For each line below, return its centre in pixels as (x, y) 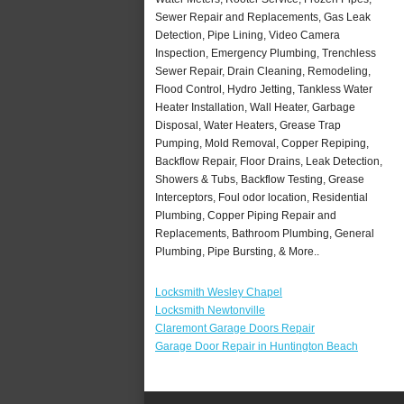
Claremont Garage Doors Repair (235, 328)
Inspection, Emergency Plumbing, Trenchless (266, 53)
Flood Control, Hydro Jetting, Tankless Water (264, 89)
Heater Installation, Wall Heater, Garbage (255, 107)
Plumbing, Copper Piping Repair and (246, 215)
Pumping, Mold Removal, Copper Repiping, (262, 143)
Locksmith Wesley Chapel (219, 292)
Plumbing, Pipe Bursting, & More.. (237, 251)
